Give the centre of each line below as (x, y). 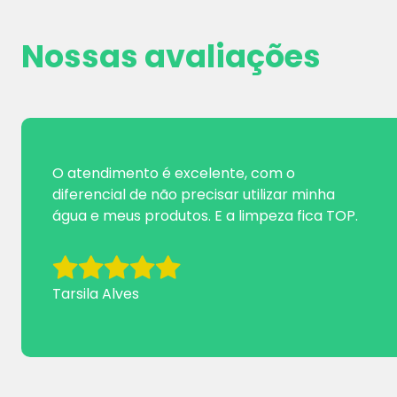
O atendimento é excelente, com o (174, 173)
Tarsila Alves (96, 294)
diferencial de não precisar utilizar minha (194, 195)
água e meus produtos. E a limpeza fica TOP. (205, 216)
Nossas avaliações (171, 56)
